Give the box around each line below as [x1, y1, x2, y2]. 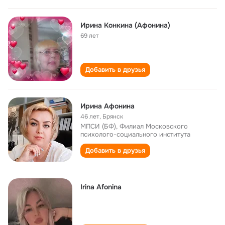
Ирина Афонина [80, 101, 135, 110]
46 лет [80, 113, 99, 121]
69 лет [80, 32, 99, 40]
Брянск [102, 113, 123, 121]
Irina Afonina [80, 182, 122, 191]
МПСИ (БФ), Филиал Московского [80, 122, 188, 131]
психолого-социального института [80, 130, 190, 139]
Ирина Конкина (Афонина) [80, 21, 170, 30]
